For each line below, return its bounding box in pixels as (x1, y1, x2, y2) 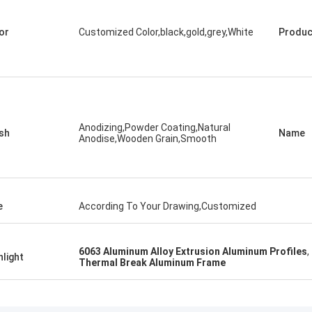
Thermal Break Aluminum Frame (79, 257, 226, 268)
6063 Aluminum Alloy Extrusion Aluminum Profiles (79, 246, 307, 257)
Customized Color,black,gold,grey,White (79, 26, 253, 38)
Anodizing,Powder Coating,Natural (79, 122, 231, 133)
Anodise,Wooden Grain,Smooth (79, 133, 217, 144)
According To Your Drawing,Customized (79, 201, 256, 212)
